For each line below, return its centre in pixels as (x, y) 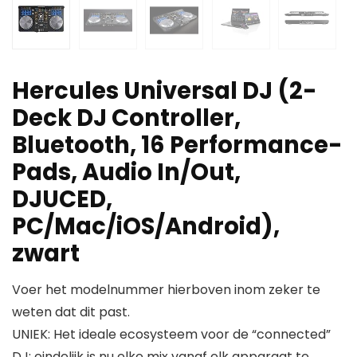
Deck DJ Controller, (126, 118)
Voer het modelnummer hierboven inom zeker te (166, 290)
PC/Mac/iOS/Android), (146, 227)
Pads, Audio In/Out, (126, 173)
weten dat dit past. (71, 312)
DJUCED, (62, 200)
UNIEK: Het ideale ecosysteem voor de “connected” (171, 335)
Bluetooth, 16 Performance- (177, 145)
